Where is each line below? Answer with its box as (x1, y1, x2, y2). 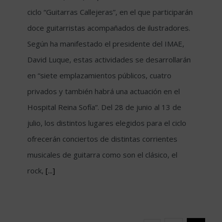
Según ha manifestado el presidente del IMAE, (27, 38, 184, 49)
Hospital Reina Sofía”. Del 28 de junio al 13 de (27, 102, 181, 112)
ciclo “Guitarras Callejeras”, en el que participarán (27, 6, 193, 17)
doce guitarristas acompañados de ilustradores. (27, 22, 190, 33)
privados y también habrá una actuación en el (27, 86, 180, 96)
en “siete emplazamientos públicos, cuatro (27, 70, 171, 80)
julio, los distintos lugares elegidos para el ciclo (27, 117, 186, 128)
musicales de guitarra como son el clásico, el (27, 149, 177, 160)
